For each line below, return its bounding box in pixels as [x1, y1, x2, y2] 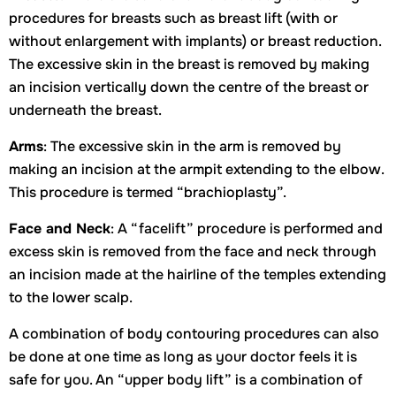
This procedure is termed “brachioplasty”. [9, 183, 286, 202]
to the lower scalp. [9, 288, 133, 307]
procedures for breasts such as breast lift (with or [9, 9, 338, 27]
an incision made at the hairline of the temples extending [9, 265, 386, 284]
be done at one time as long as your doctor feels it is [9, 347, 357, 366]
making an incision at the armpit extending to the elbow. [9, 160, 384, 179]
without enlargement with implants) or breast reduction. [9, 32, 381, 50]
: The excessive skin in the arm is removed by [43, 137, 341, 156]
